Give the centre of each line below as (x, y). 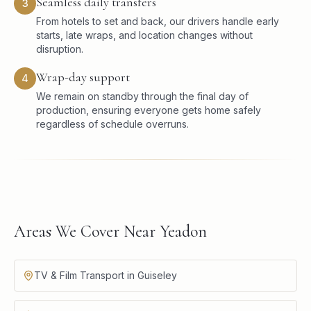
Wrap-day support (83, 77)
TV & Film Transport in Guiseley (106, 275)
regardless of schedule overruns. (112, 124)
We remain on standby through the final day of (142, 96)
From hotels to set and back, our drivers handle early (158, 21)
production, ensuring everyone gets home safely (149, 110)
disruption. (60, 49)
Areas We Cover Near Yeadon (110, 232)
